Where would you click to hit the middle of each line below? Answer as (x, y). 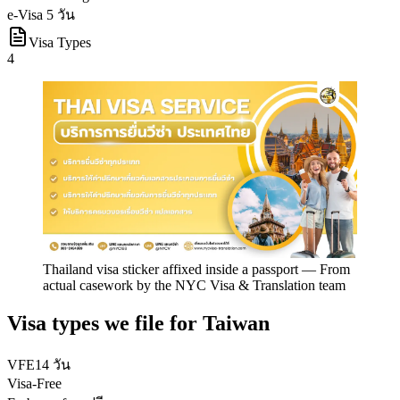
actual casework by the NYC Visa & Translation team (194, 285)
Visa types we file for (105, 323)
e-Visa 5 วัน (41, 15)
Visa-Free (34, 383)
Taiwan (236, 323)
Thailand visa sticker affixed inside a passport (171, 269)
